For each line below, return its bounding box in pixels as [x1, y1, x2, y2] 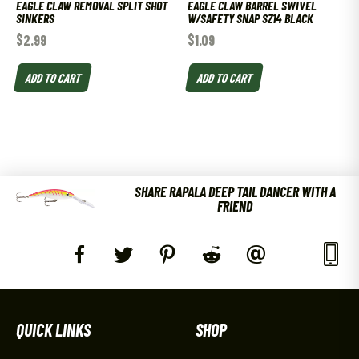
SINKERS [16, 10, 54, 26]
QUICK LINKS [16, 318, 91, 340]
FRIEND [217, 196, 253, 215]
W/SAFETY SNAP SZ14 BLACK [188, 10, 313, 26]
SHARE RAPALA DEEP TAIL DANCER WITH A [134, 182, 336, 200]
